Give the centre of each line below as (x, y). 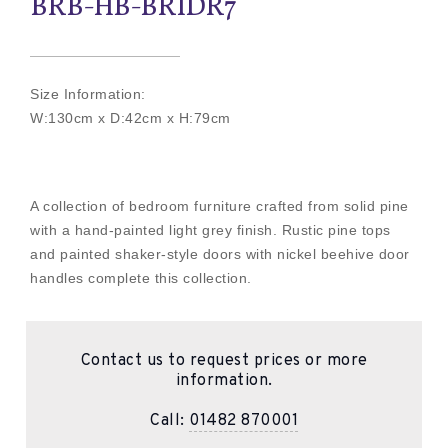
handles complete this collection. (141, 278)
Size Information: (88, 94)
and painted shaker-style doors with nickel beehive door (220, 254)
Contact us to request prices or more (224, 361)
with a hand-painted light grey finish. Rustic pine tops (210, 230)
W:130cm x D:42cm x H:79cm (130, 118)
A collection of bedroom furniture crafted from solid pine (219, 206)
